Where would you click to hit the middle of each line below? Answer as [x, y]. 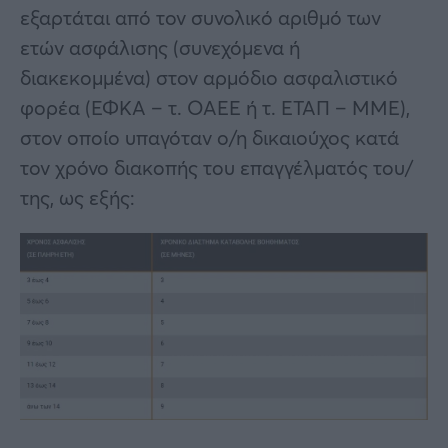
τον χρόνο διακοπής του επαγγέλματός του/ [216, 168]
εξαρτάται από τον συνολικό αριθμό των [200, 18]
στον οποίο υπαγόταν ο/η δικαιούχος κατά [209, 138]
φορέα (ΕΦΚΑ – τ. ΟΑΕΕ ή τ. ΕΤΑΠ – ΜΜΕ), [215, 108]
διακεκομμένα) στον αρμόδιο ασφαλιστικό [209, 78]
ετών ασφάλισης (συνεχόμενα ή [160, 48]
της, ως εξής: [77, 198]
